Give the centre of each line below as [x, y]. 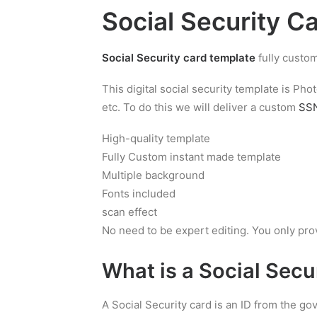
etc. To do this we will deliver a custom [200, 107]
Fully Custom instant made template [191, 157]
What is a [150, 271]
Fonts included [139, 194]
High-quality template [156, 138]
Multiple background [153, 175]
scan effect [129, 212]
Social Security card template [179, 58]
